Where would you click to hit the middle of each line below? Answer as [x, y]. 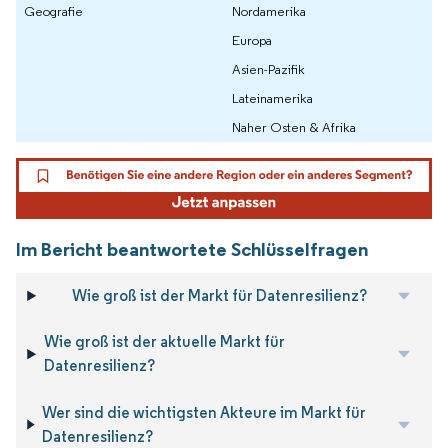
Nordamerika [269, 11]
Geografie [53, 11]
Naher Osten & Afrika [294, 127]
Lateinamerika [272, 98]
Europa [252, 40]
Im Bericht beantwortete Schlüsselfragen [192, 248]
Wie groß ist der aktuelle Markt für [164, 342]
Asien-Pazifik [268, 69]
